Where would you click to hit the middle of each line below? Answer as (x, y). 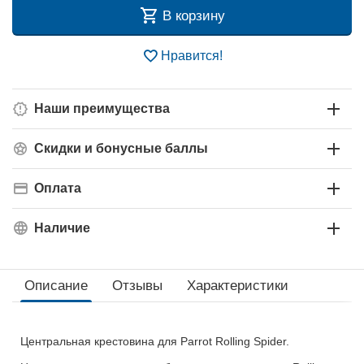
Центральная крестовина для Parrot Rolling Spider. (155, 341)
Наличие (62, 228)
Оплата (58, 188)
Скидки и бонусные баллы (121, 148)
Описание (56, 286)
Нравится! (191, 56)
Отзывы (137, 286)
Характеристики (238, 286)
